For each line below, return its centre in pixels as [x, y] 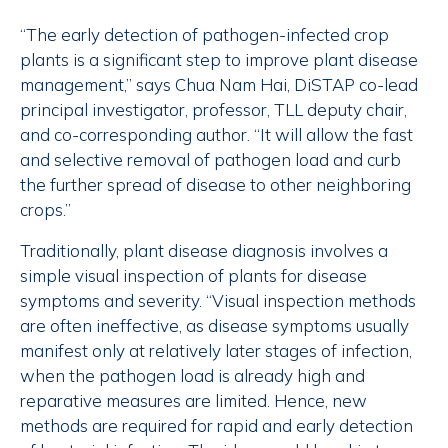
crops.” [45, 210]
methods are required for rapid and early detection [216, 426]
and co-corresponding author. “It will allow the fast [216, 135]
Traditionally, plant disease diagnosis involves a [204, 251]
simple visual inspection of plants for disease [193, 276]
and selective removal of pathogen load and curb [210, 160]
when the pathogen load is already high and [192, 376]
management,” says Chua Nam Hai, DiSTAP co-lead [219, 85]
